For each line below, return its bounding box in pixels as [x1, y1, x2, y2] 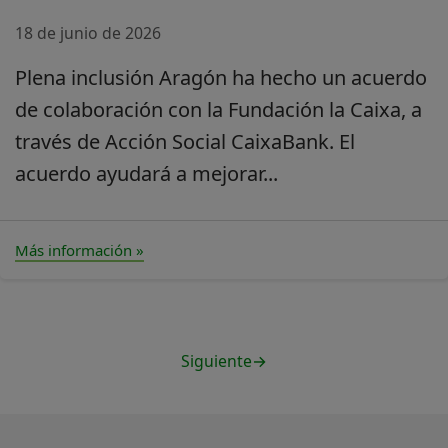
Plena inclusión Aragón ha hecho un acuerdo [15, 63, 427, 91]
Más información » [15, 239, 144, 260]
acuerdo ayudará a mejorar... [15, 159, 278, 187]
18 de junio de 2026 [15, 21, 161, 44]
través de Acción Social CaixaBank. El [15, 127, 355, 155]
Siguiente [181, 349, 252, 372]
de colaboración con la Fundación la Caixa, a [15, 95, 422, 123]
